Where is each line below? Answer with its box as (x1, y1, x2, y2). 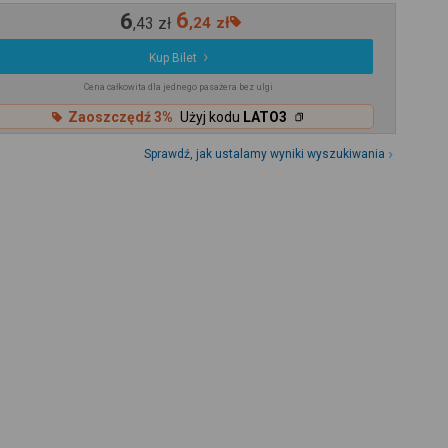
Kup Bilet (148, 51, 197, 66)
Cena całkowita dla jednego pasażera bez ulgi (83, 82, 273, 93)
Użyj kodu (180, 108, 244, 125)
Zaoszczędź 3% (68, 108, 174, 125)
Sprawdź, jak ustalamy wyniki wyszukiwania (144, 147, 386, 162)
